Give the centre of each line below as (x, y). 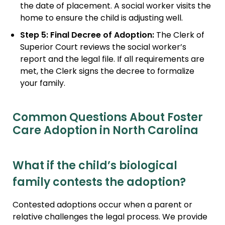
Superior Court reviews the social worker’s (103, 48)
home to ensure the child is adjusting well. (101, 19)
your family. (43, 84)
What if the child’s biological (95, 167)
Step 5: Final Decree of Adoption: (87, 36)
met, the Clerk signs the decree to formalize (107, 72)
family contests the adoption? (99, 183)
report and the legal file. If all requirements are (112, 60)
